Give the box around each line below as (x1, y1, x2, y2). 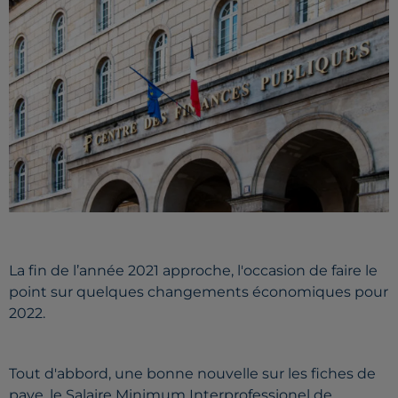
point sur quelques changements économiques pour (9, 283, 388, 301)
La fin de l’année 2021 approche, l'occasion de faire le (9, 262, 378, 280)
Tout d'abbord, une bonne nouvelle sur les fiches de (9, 365, 376, 383)
